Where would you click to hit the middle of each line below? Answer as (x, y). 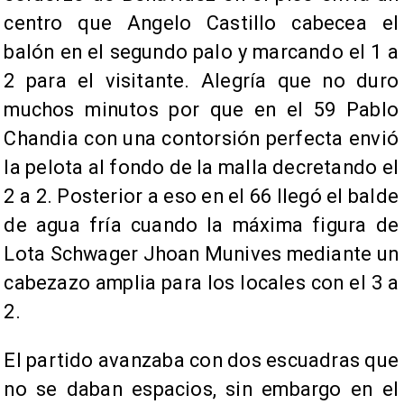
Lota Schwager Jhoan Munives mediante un (201, 254)
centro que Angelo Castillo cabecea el (201, 23)
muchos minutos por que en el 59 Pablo (201, 110)
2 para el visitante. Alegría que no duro (201, 81)
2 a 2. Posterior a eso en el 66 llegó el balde (201, 197)
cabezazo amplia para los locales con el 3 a (201, 283)
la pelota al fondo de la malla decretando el (201, 168)
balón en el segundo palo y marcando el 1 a (201, 52)
